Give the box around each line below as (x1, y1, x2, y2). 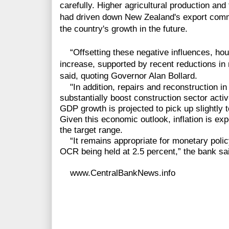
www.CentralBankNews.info (60, 168, 175, 178)
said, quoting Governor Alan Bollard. (60, 71, 197, 81)
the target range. (60, 125, 123, 135)
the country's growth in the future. (60, 24, 188, 34)
